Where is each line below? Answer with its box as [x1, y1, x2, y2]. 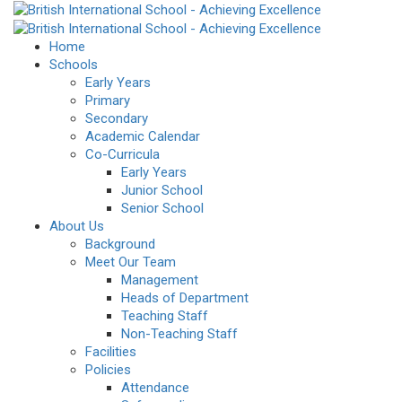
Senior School [121, 200, 204, 217]
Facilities [85, 344, 136, 361]
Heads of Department [121, 290, 249, 307]
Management [121, 272, 198, 289]
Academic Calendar [85, 128, 200, 145]
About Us [49, 218, 104, 235]
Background [85, 236, 155, 253]
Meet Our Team [85, 254, 176, 271]
